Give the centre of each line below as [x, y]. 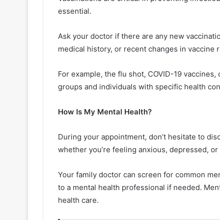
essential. [76, 11]
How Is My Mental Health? [105, 111]
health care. [78, 200]
